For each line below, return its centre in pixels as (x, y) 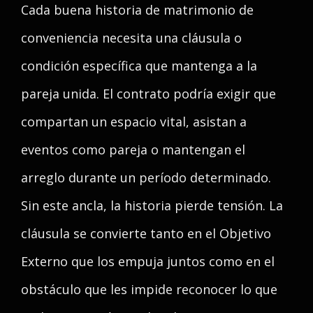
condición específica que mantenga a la (139, 66)
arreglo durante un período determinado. (146, 177)
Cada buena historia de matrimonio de (137, 10)
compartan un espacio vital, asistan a (134, 122)
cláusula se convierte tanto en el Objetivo (146, 233)
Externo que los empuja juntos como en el (148, 261)
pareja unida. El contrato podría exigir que (148, 94)
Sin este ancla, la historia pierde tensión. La (152, 205)
